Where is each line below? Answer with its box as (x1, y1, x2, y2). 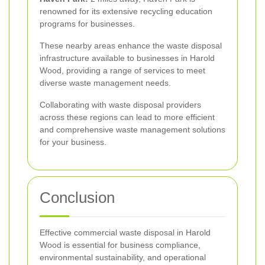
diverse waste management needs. (40, 78, 171, 88)
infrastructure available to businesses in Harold (40, 53, 215, 63)
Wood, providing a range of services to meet (40, 66, 205, 76)
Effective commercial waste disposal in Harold (40, 228, 211, 238)
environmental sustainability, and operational (40, 253, 206, 263)
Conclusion (40, 189, 115, 207)
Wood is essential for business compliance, (40, 240, 201, 250)
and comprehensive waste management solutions (40, 125, 225, 135)
